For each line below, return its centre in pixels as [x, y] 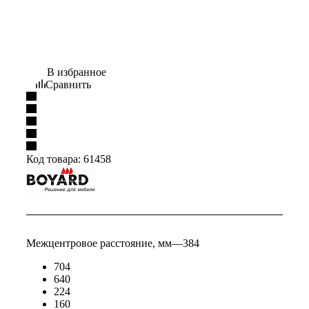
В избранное [77, 72]
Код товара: [53, 159]
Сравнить [68, 85]
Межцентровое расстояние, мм [99, 243]
